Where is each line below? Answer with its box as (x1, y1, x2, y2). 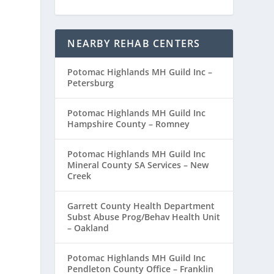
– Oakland (67, 222, 109, 234)
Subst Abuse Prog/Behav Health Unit (67, 211, 221, 223)
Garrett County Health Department (67, 200, 215, 212)
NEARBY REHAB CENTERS (67, 37, 201, 51)
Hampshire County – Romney (67, 118, 190, 130)
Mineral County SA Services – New (67, 159, 209, 171)
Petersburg (67, 77, 114, 89)
